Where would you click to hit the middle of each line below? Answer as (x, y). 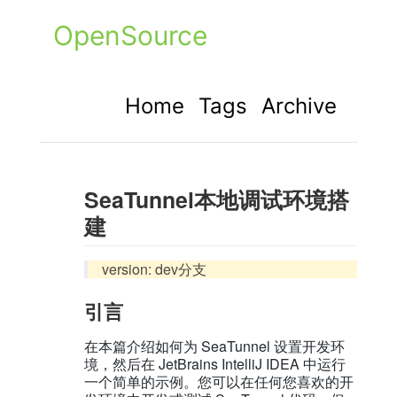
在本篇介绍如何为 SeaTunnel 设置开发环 (214, 346)
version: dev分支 (154, 269)
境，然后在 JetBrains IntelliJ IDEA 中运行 (214, 364)
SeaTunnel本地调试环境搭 (216, 199)
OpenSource (130, 35)
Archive (300, 106)
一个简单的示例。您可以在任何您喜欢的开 (218, 382)
